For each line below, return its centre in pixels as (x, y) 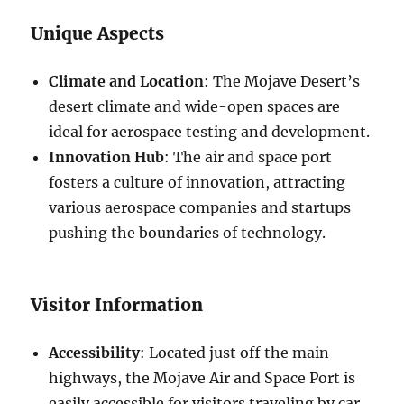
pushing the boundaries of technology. (188, 232)
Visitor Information (117, 304)
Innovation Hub (107, 156)
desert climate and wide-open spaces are (195, 106)
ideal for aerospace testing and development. (210, 131)
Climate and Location (127, 81)
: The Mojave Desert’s (282, 81)
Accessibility (95, 352)
